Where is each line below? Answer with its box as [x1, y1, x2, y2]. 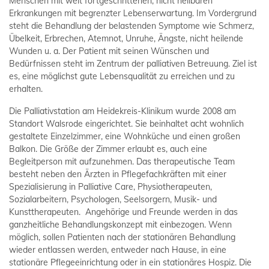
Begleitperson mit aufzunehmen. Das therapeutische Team [9, 156, 235, 168]
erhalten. [9, 83, 43, 95]
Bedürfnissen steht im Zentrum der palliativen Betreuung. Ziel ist [9, 58, 257, 70]
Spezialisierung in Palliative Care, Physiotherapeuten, [9, 181, 212, 193]
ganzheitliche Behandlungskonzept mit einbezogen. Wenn [9, 219, 232, 231]
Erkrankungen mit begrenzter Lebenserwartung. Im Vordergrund [9, 8, 256, 19]
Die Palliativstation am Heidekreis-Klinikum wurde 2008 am [9, 106, 236, 117]
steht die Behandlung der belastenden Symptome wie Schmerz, [9, 20, 254, 32]
